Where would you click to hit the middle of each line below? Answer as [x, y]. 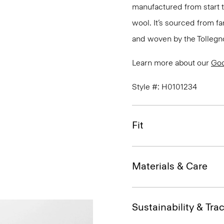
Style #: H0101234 [164, 87]
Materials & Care [170, 166]
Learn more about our [171, 63]
